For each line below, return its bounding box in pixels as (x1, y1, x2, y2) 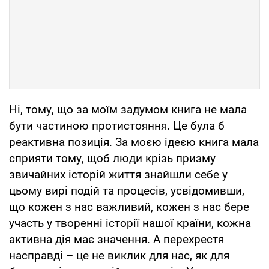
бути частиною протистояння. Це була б (9, 118, 225, 133)
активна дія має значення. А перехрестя (9, 232, 224, 246)
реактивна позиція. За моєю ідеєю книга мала (9, 134, 259, 149)
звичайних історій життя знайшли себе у (9, 167, 228, 181)
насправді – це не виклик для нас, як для (9, 248, 229, 262)
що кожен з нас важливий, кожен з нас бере (9, 199, 249, 214)
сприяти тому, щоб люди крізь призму (9, 151, 216, 165)
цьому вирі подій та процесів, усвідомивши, (9, 183, 244, 198)
